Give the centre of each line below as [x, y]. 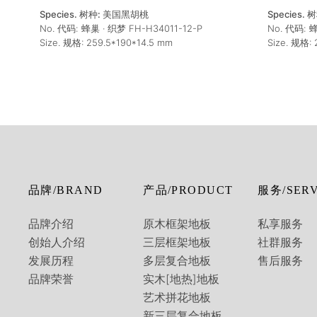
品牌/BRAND [66, 190]
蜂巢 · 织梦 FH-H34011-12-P [142, 28]
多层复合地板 [177, 260]
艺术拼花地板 [177, 297]
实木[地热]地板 [181, 279]
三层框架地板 [177, 242]
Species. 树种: [71, 14]
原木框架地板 [177, 224]
